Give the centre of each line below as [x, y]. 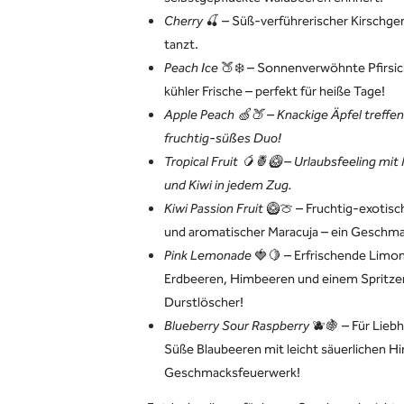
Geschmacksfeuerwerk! [232, 373]
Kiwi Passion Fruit [215, 209]
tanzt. [181, 45]
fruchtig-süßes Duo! [223, 139]
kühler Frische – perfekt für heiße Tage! [275, 92]
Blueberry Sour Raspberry [237, 326]
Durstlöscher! [204, 303]
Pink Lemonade [208, 256]
